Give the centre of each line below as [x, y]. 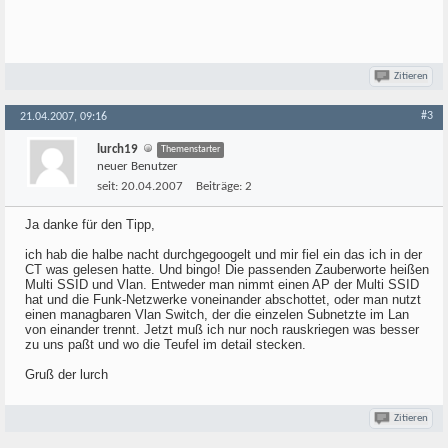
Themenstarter [190, 149]
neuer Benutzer [137, 166]
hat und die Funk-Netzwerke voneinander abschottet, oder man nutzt [223, 299]
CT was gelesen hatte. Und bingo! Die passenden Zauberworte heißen [227, 269]
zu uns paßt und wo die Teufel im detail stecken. [165, 344]
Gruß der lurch [66, 374]
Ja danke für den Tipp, [90, 224]
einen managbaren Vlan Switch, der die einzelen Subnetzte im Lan [217, 314]
